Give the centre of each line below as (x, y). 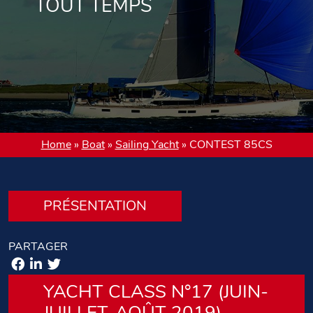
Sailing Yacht (147, 145)
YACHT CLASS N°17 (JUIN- (156, 292)
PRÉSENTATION (95, 206)
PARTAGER (38, 247)
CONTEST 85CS (231, 145)
